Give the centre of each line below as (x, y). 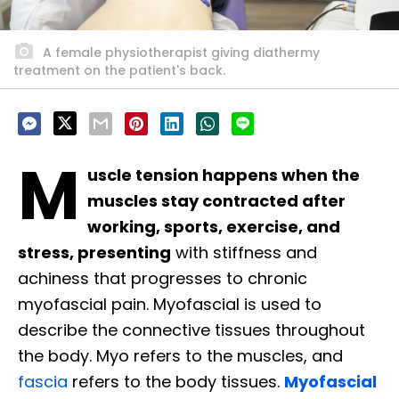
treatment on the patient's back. (119, 71)
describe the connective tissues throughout (191, 330)
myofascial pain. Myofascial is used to (170, 305)
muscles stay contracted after (216, 201)
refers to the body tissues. (176, 382)
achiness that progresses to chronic (163, 279)
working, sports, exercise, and (214, 227)
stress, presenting (94, 253)
